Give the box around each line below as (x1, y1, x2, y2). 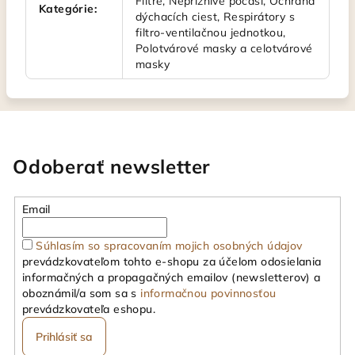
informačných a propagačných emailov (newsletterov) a (21, 269, 321, 284)
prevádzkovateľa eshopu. (21, 301, 155, 316)
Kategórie (39, 2, 94, 16)
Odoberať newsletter (13, 155, 211, 178)
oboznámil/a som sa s (21, 285, 141, 300)
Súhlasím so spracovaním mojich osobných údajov (36, 238, 303, 253)
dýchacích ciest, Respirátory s (136, 10, 295, 24)
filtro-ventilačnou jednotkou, (136, 25, 286, 40)
